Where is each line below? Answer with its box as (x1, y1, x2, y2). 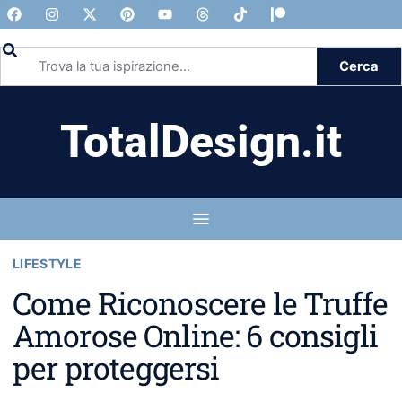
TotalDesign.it (60, 116, 342, 168)
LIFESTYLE (13, 256, 83, 271)
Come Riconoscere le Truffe (13, 283, 388, 323)
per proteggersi (13, 347, 220, 388)
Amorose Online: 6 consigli (13, 315, 378, 355)
